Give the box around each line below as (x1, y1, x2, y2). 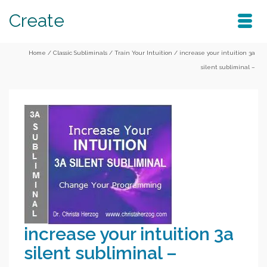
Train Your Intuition (114, 49, 172, 56)
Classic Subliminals (53, 49, 107, 56)
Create (9, 10, 64, 31)
